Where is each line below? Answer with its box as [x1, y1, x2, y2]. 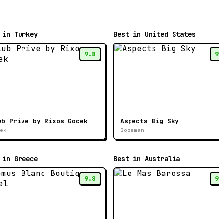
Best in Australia [113, 154, 180, 164]
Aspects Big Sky [120, 117, 179, 126]
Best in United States [113, 30, 196, 39]
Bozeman [120, 127, 144, 134]
